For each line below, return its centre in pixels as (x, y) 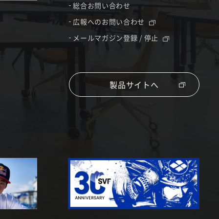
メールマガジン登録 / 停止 (117, 38)
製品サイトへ (134, 84)
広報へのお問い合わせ (110, 22)
